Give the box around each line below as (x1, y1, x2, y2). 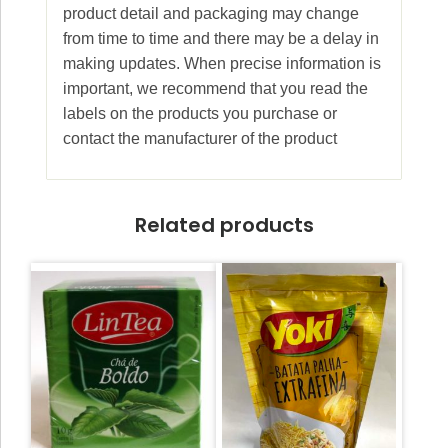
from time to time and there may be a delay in (63, 29, 379, 47)
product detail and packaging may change (63, 4, 359, 22)
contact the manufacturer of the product (63, 129, 337, 147)
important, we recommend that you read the (63, 79, 368, 97)
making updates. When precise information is (63, 54, 381, 72)
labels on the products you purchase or (63, 104, 337, 122)
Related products (134, 210, 314, 239)
